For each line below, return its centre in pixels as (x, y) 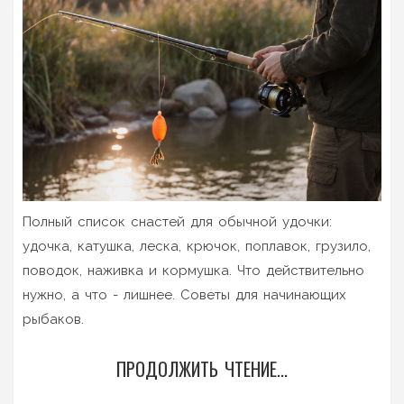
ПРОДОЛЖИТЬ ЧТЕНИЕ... (202, 368)
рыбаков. (53, 319)
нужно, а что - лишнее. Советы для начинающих (184, 294)
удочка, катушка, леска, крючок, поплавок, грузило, (197, 246)
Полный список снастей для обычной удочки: (177, 221)
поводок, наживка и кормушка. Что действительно (193, 270)
